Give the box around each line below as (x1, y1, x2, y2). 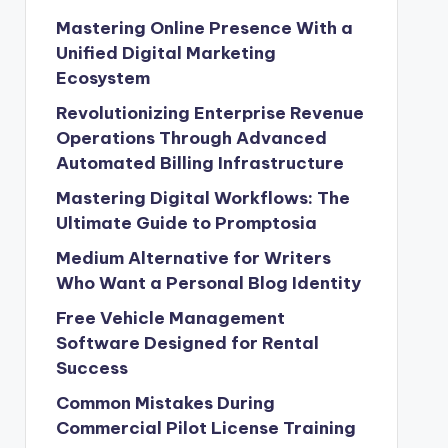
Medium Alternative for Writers (55, 247, 331, 269)
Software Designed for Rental (55, 332, 319, 354)
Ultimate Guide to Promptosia (55, 212, 317, 234)
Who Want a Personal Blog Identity (55, 272, 361, 294)
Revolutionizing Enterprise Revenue (55, 102, 364, 124)
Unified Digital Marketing (55, 42, 276, 64)
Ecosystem (55, 67, 150, 89)
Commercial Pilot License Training (55, 417, 356, 439)
